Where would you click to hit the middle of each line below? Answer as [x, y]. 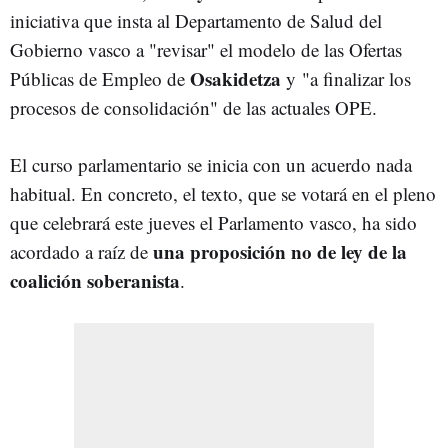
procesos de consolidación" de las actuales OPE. [196, 107]
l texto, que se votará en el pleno [313, 193]
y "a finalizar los [346, 78]
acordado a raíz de [81, 251]
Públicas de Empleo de [100, 78]
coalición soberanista [95, 280]
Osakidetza [235, 78]
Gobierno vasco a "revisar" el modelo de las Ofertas [206, 49]
